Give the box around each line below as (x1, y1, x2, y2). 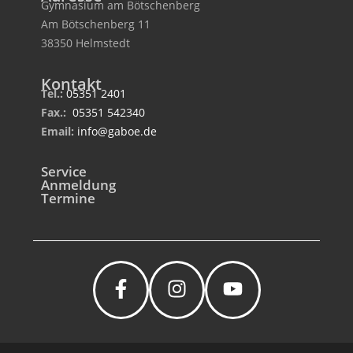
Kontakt (41, 72, 102, 95)
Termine (41, 188, 96, 207)
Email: (41, 123, 78, 139)
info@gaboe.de (77, 123, 158, 139)
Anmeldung (41, 175, 117, 194)
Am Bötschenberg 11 (41, 16, 151, 32)
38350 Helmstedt (41, 35, 131, 50)
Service (41, 162, 87, 180)
